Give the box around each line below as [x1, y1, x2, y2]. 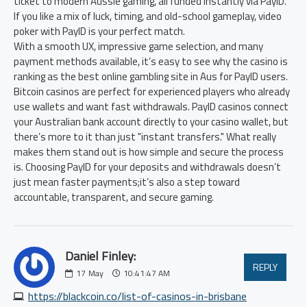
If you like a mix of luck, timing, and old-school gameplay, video [14, 8, 282, 24]
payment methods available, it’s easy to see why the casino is [14, 53, 288, 69]
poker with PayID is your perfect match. [14, 23, 185, 39]
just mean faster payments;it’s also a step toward [14, 174, 240, 190]
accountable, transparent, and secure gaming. [14, 189, 214, 205]
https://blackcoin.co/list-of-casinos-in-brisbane [28, 288, 247, 304]
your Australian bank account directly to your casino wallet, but [14, 114, 288, 130]
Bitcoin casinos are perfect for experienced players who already [14, 84, 290, 99]
